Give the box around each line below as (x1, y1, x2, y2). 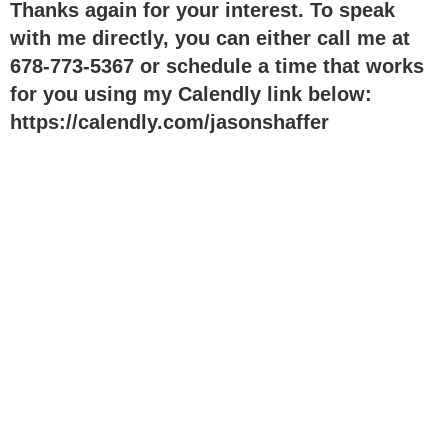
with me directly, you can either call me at (10, 27, 410, 49)
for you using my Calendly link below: (10, 83, 372, 105)
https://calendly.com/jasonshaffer (10, 111, 329, 133)
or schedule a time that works (134, 55, 424, 77)
